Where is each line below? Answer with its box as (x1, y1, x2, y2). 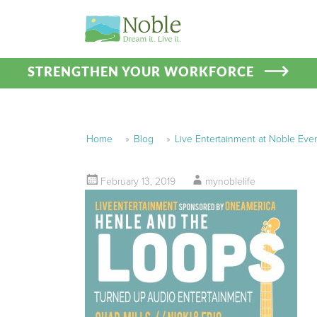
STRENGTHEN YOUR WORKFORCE (28, 67, 255, 79)
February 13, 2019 (100, 175, 175, 188)
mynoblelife (204, 175, 255, 188)
